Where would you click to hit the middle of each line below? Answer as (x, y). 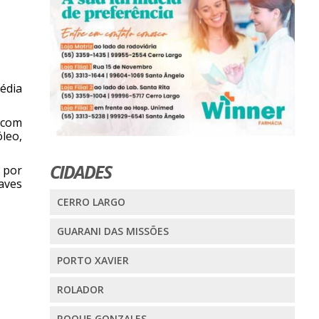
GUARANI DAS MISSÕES (113, 231)
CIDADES (80, 171)
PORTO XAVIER (93, 260)
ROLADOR (80, 289)
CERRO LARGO (91, 202)
